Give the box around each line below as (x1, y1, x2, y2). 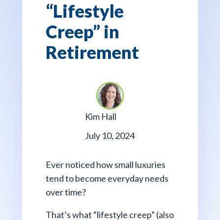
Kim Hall (85, 111, 117, 122)
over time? (45, 187, 87, 198)
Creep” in (45, 21, 119, 43)
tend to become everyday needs (45, 173, 168, 184)
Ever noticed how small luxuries (45, 159, 165, 170)
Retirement (45, 41, 139, 63)
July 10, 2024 (85, 130, 135, 141)
